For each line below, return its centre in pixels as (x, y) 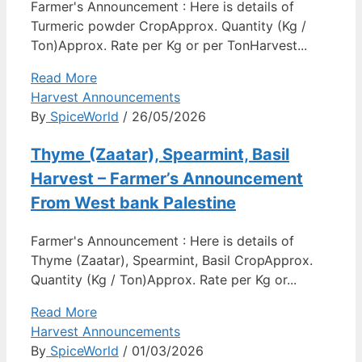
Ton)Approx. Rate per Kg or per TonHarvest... (169, 46)
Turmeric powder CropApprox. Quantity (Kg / (168, 26)
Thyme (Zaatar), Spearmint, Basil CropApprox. (172, 261)
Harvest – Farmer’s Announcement (167, 179)
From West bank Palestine (133, 203)
